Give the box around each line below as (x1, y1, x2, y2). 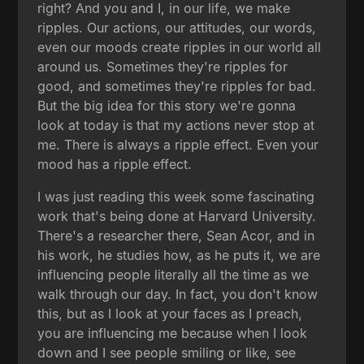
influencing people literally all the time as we (37, 266, 310, 283)
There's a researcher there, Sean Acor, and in (37, 227, 315, 244)
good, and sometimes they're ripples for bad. (37, 77, 317, 94)
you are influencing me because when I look (37, 324, 308, 341)
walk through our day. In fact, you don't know (37, 285, 318, 302)
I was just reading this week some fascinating (37, 188, 315, 205)
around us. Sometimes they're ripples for (37, 58, 288, 75)
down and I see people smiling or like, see (37, 344, 297, 361)
